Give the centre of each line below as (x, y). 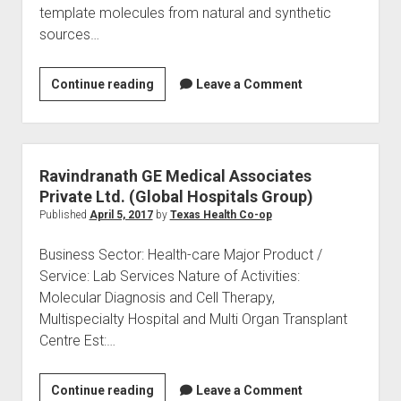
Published (64, 215)
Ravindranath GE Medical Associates (175, 176)
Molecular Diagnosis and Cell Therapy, (157, 298)
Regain (173, 83)
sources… (69, 34)
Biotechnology (196, 105)
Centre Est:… (77, 341)
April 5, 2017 (121, 215)
